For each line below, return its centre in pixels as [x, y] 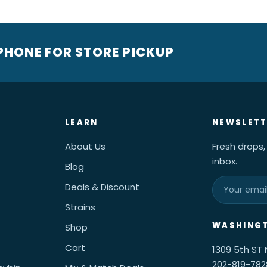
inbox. [225, 161]
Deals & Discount [102, 187]
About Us [85, 146]
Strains [80, 207]
